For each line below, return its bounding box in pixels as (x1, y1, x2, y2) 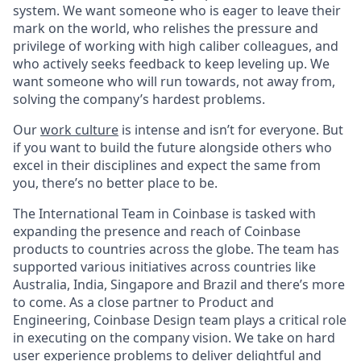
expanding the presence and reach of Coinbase (13, 222, 301, 240)
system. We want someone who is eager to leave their (13, 2, 341, 19)
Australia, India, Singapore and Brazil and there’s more (13, 276, 345, 293)
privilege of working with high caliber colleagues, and (13, 37, 338, 55)
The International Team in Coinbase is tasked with (13, 205, 316, 222)
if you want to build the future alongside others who (13, 139, 332, 156)
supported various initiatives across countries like (13, 258, 316, 276)
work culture (40, 121, 118, 139)
